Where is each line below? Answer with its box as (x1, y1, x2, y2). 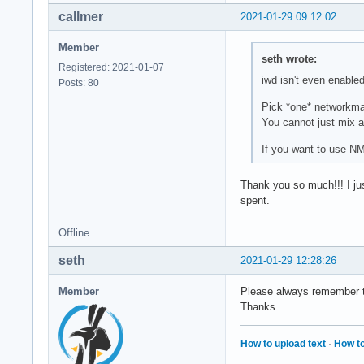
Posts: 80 (58, 77, 99, 89)
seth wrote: (261, 52, 317, 65)
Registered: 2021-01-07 (58, 62, 164, 74)
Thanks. (240, 300, 279, 313)
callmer (58, 10, 103, 24)
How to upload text (240, 337, 326, 349)
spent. (240, 193, 270, 206)
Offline (58, 226, 89, 239)
